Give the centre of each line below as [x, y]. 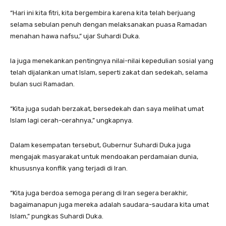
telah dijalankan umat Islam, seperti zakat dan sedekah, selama [109, 72]
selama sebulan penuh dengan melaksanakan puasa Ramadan [108, 24]
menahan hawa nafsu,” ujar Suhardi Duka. [75, 36]
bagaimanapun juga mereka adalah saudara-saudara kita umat [109, 204]
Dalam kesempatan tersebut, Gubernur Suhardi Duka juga [100, 145]
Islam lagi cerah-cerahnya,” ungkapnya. [72, 120]
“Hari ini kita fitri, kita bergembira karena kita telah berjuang [103, 13]
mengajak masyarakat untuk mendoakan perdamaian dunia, [104, 156]
